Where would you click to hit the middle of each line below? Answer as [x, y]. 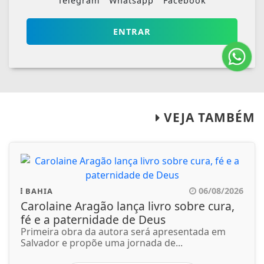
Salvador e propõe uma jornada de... [102, 243]
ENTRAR [132, 32]
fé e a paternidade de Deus [93, 220]
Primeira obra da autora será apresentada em [123, 232]
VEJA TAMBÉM [208, 118]
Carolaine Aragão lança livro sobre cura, [128, 206]
